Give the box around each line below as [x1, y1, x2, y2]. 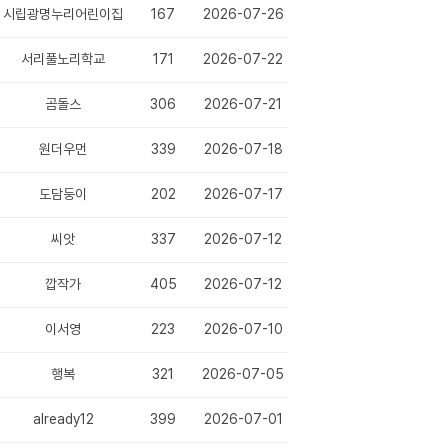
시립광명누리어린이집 [3, 6, 123, 22]
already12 [32, 411, 94, 427]
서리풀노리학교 [21, 51, 105, 67]
